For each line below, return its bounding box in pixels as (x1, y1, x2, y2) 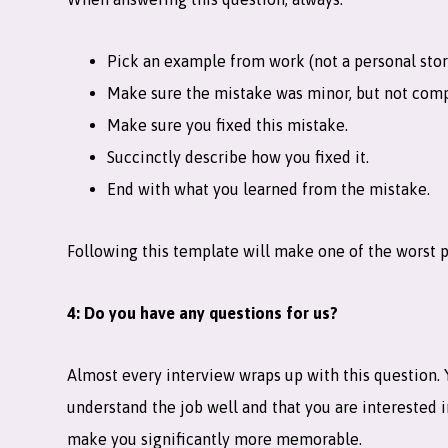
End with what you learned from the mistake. (107, 180, 431, 198)
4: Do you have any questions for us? (67, 304, 339, 322)
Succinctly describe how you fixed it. (107, 148, 370, 166)
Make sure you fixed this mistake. (107, 116, 349, 134)
